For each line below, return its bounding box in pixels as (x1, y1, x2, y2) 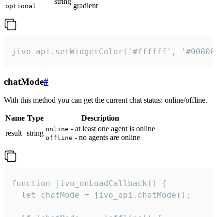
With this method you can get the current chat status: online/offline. (4, 96, 207, 105)
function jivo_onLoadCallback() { (12, 179, 167, 188)
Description (81, 114, 119, 123)
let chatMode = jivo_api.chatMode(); (12, 190, 191, 200)
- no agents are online (73, 133, 140, 142)
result (5, 129, 22, 138)
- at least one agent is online (69, 124, 155, 133)
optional (5, 2, 36, 10)
